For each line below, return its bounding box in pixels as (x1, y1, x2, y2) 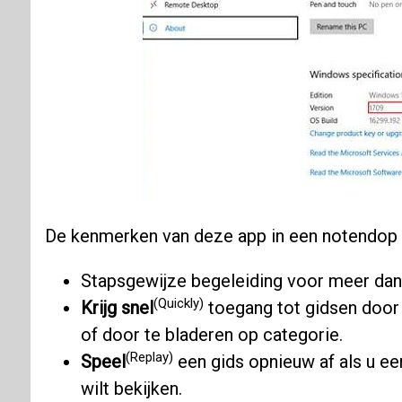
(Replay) (125, 348, 173, 365)
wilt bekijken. (80, 378, 182, 400)
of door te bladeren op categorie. (80, 324, 343, 346)
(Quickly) (153, 294, 204, 311)
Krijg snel (80, 297, 153, 319)
